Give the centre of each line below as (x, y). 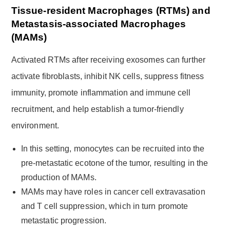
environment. (35, 125)
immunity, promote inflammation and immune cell (101, 92)
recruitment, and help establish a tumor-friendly (97, 109)
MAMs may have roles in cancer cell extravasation (113, 191)
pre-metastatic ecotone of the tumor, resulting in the (114, 163)
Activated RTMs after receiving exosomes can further (108, 60)
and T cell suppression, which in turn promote (104, 206)
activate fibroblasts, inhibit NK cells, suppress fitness (108, 76)
